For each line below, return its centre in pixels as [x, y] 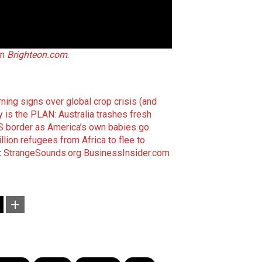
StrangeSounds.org [42, 153]
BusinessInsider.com [127, 153]
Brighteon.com [37, 55]
